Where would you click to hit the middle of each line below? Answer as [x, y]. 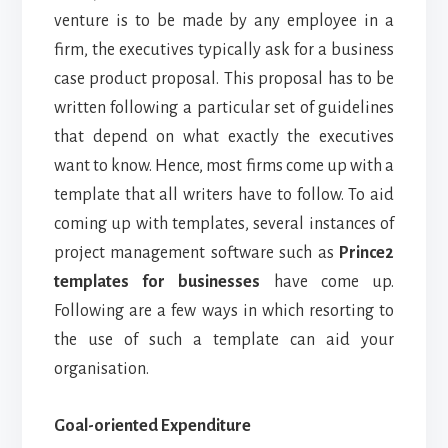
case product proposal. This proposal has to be [224, 78]
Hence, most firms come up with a [273, 165]
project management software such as [196, 252]
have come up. [327, 281]
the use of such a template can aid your [224, 339]
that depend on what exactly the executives [224, 136]
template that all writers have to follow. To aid [224, 194]
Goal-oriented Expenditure [152, 425]
